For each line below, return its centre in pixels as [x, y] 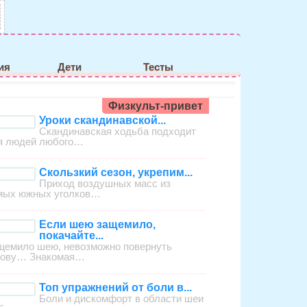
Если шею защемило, [98, 225]
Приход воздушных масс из [105, 184]
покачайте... [72, 236]
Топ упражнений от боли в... [116, 288]
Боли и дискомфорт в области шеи [122, 299]
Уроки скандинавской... [103, 121]
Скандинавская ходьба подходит [118, 132]
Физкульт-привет [155, 106]
